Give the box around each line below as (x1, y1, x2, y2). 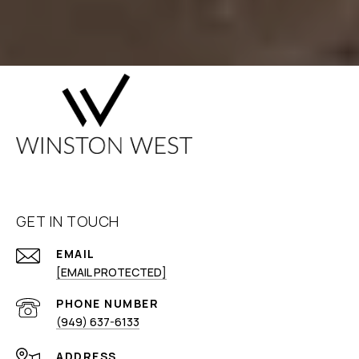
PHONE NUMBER (56, 296, 159, 312)
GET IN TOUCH (16, 212, 119, 232)
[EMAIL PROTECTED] (56, 264, 167, 280)
